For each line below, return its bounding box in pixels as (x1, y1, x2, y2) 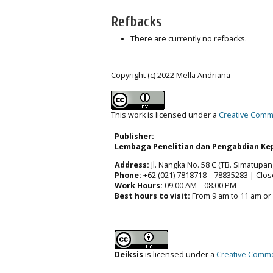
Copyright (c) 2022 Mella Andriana (111, 70, 230, 81)
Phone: (115, 169, 141, 180)
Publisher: (115, 131, 154, 142)
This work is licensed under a (111, 110, 219, 121)
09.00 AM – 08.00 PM (163, 180, 236, 191)
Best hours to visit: (115, 190, 190, 201)
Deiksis (115, 249, 143, 260)
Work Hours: (115, 180, 163, 191)
